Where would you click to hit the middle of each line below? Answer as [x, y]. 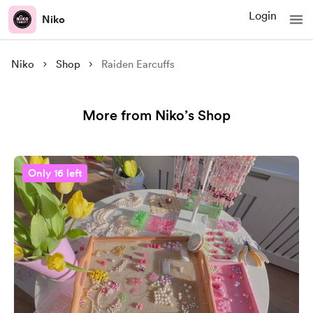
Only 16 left [55, 173]
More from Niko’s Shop [156, 115]
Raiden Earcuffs [138, 64]
